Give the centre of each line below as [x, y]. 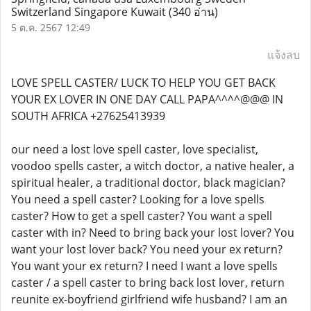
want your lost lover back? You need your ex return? [147, 249]
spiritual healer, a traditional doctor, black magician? [148, 183]
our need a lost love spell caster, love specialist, [135, 149]
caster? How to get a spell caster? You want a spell [142, 216]
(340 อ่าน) [193, 12]
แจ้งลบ [284, 55]
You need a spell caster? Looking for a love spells [138, 199]
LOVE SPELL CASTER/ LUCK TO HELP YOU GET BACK [143, 83]
